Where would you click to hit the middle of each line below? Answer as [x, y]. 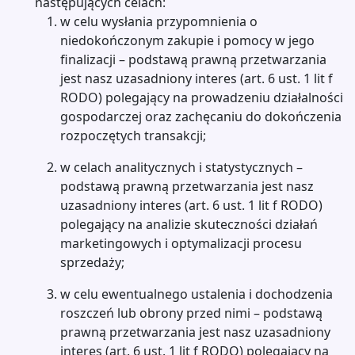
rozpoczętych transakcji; [133, 136]
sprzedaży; [92, 262]
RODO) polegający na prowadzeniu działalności [202, 97]
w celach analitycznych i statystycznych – [181, 167]
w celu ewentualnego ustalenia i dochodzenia [197, 294]
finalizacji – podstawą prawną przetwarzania [193, 59]
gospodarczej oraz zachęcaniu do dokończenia [201, 116]
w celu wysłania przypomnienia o [159, 21]
